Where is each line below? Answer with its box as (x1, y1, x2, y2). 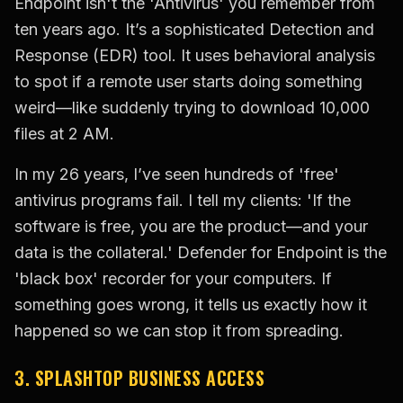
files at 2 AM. (14, 124, 114, 144)
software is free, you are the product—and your (14, 217, 368, 237)
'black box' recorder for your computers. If (14, 269, 332, 289)
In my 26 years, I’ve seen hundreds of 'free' (14, 165, 339, 184)
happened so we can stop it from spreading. (14, 321, 344, 341)
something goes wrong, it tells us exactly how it (14, 295, 367, 315)
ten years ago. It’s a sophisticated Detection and (14, 20, 374, 40)
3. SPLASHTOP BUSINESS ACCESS (14, 364, 264, 392)
